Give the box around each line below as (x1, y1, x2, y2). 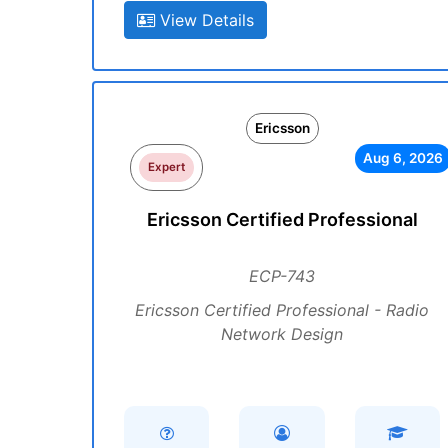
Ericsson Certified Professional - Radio (135, 300, 429, 320)
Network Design (221, 324, 343, 344)
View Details (155, 10, 254, 30)
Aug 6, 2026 (362, 150, 443, 166)
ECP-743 (249, 266, 315, 286)
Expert (148, 160, 186, 174)
